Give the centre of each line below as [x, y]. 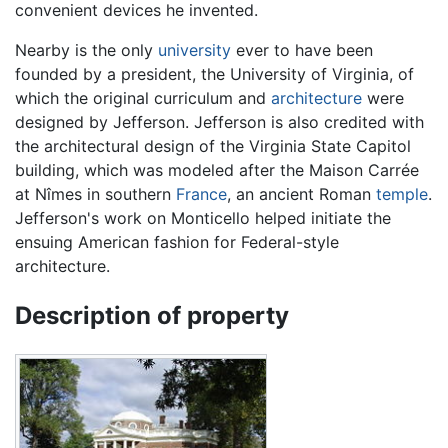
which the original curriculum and [143, 97]
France [201, 193]
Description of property [152, 315]
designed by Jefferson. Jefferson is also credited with [219, 121]
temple [402, 193]
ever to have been [302, 49]
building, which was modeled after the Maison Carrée [217, 169]
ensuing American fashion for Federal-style [177, 241]
